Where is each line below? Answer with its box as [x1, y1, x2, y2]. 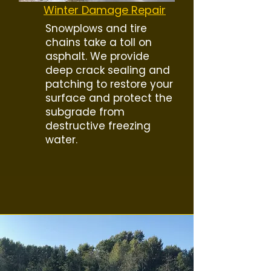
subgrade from [45, 105, 125, 119]
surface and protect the [45, 91, 172, 105]
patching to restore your [45, 77, 173, 91]
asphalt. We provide [45, 49, 149, 64]
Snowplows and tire [45, 21, 147, 36]
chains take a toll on [45, 35, 152, 50]
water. [45, 132, 77, 147]
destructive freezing [45, 119, 151, 133]
